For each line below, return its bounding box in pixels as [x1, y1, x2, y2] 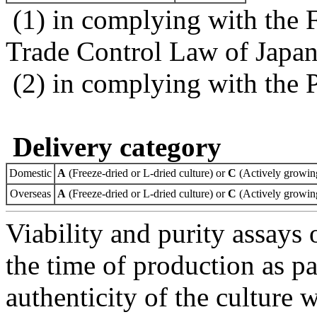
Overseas [10, 187, 51, 200]
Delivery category [13, 131, 221, 162]
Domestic [9, 166, 52, 179]
